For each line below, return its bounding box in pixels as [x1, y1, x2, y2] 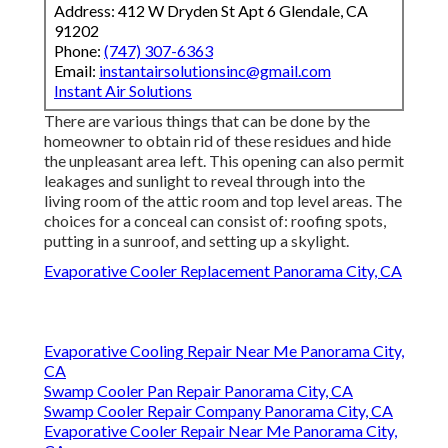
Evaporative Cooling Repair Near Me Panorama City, [44, 341, 404, 361]
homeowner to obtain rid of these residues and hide [44, 131, 391, 151]
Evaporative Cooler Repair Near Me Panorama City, [44, 421, 397, 441]
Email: [54, 61, 99, 81]
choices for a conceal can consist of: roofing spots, [44, 211, 386, 231]
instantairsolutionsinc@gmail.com [99, 61, 331, 81]
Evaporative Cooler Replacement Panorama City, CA [44, 261, 402, 281]
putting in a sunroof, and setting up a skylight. [44, 231, 349, 251]
